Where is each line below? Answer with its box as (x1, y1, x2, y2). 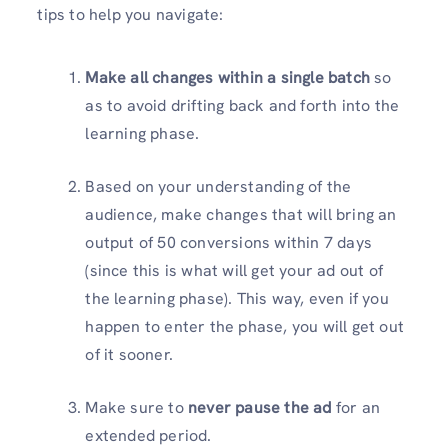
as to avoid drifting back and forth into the (85, 95, 400, 117)
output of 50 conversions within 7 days (85, 232, 372, 254)
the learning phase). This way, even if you (85, 288, 389, 310)
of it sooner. (85, 344, 173, 366)
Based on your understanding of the (85, 176, 352, 198)
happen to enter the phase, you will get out (85, 316, 404, 338)
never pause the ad (188, 397, 336, 419)
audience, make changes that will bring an (85, 204, 397, 226)
